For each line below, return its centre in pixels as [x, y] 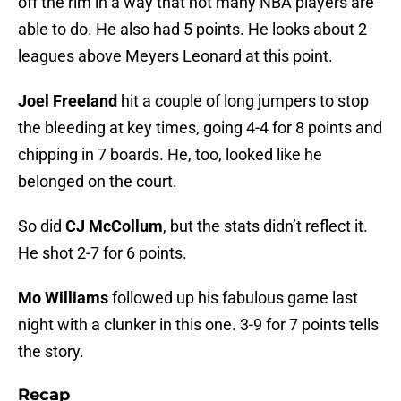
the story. [51, 352]
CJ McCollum [114, 226]
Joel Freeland [68, 101]
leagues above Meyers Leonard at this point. [175, 56]
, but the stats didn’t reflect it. [265, 226]
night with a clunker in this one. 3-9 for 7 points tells [198, 325]
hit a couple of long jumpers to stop [243, 101]
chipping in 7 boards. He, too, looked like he [170, 155]
